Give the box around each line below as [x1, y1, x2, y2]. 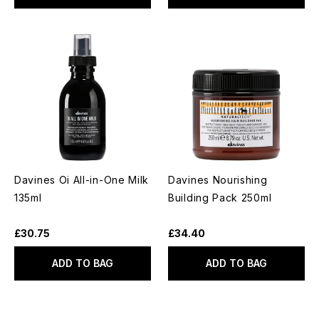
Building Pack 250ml [168, 191, 272, 204]
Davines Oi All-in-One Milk [14, 173, 150, 186]
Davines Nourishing [168, 173, 268, 186]
